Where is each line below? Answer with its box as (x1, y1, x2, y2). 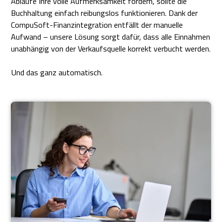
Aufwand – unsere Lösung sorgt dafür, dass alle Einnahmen (11, 31, 211, 43)
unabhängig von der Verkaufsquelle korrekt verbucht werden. (11, 43, 211, 55)
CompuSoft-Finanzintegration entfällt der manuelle (11, 19, 183, 31)
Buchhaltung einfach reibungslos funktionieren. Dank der (11, 7, 198, 19)
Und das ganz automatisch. (11, 66, 103, 79)
